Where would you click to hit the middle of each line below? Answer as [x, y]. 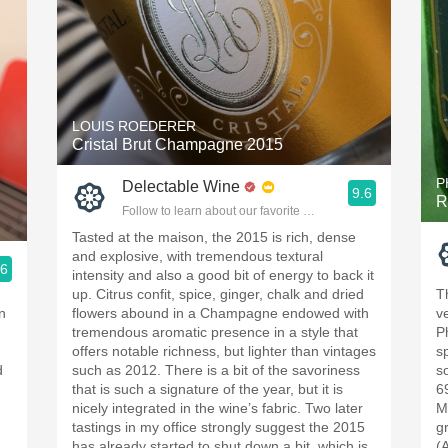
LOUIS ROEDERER [134, 126]
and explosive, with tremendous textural [197, 256]
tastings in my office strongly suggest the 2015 [218, 427]
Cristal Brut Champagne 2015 [177, 144]
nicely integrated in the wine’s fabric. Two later [217, 408]
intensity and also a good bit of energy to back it [223, 275]
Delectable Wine [181, 186]
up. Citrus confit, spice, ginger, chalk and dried [218, 294]
